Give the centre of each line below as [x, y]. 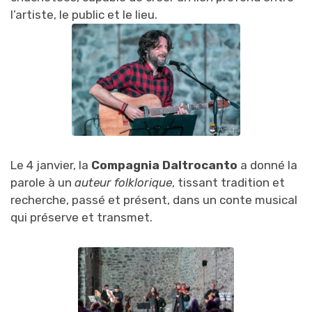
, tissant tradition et [228, 182]
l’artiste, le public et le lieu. [84, 14]
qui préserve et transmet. [81, 217]
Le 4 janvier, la [51, 165]
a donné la [267, 165]
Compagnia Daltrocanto [164, 165]
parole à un [42, 182]
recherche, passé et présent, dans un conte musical [154, 200]
